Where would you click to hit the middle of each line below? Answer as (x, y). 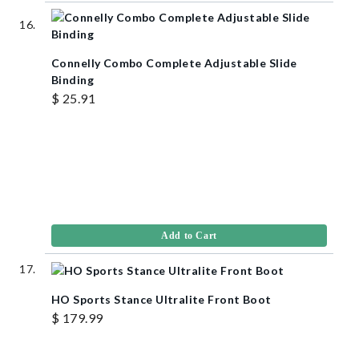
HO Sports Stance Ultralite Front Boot (161, 299)
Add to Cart (189, 236)
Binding (73, 80)
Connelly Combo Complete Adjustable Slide (174, 63)
